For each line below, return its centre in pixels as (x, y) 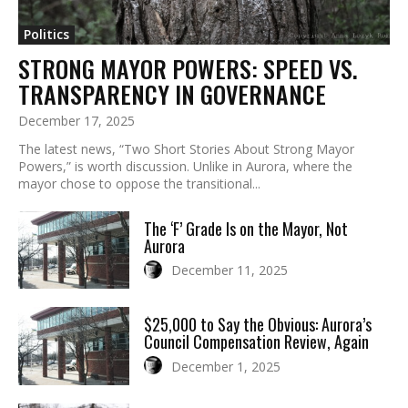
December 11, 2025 (230, 270)
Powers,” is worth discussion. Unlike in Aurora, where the (185, 166)
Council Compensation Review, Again (257, 342)
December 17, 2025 (76, 120)
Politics (46, 34)
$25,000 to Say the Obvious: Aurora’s (258, 325)
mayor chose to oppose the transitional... (139, 183)
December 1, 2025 (226, 367)
